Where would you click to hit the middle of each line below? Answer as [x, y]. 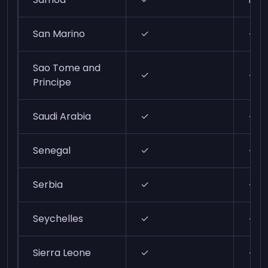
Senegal [52, 150]
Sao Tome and [67, 68]
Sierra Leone [62, 253]
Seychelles [58, 219]
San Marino [59, 34]
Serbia [48, 185]
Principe [52, 82]
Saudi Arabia [62, 116]
